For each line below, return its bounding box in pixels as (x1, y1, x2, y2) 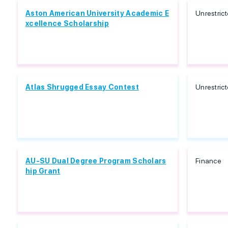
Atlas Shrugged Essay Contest (25, 83, 139, 91)
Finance (195, 157, 221, 165)
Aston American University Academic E (25, 9, 169, 17)
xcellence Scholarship (25, 19, 109, 27)
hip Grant (25, 167, 61, 175)
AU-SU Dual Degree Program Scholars (25, 157, 166, 165)
